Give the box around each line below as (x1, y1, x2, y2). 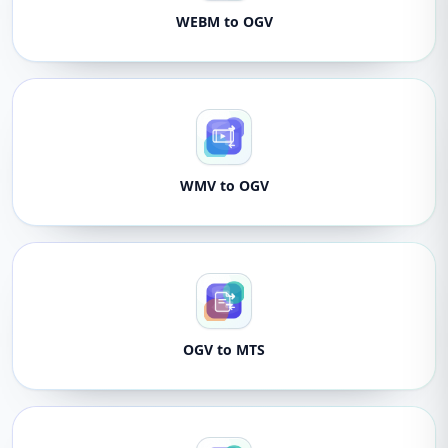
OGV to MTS (183, 340, 265, 359)
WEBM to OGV (175, 12, 273, 31)
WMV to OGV (179, 176, 269, 195)
